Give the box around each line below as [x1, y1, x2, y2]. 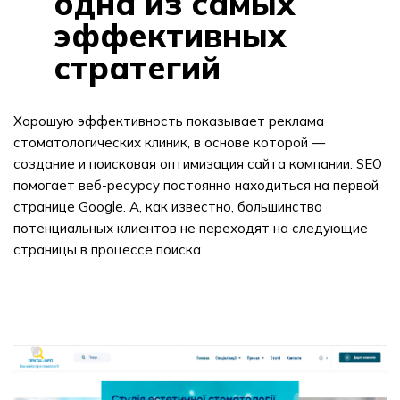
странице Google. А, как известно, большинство [13, 198, 322, 215]
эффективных [54, 15, 287, 55]
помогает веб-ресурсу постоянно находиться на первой [13, 177, 379, 194]
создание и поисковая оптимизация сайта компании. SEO [13, 155, 382, 172]
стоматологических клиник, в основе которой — [13, 134, 325, 151]
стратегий [54, 47, 221, 87]
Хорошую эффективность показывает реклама [13, 112, 324, 129]
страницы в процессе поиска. [13, 241, 204, 258]
